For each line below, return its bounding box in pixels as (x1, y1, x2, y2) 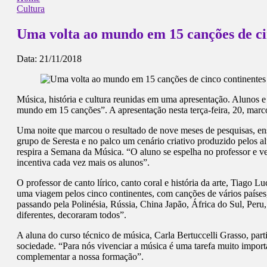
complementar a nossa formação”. (17, 252, 144, 262)
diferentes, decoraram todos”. (17, 210, 126, 221)
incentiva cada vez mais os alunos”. (17, 157, 150, 168)
